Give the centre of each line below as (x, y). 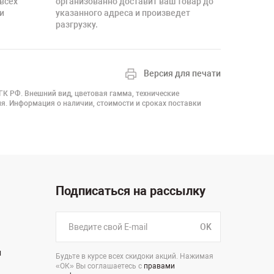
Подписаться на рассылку (130, 191)
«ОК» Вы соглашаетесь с (99, 266)
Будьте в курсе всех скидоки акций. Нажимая (134, 256)
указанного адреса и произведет (123, 13)
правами (159, 266)
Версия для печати (182, 73)
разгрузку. (77, 24)
